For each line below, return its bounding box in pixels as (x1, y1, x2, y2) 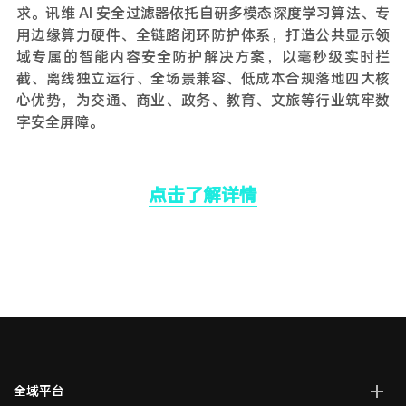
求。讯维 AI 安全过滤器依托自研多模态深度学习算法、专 (15, 3, 391, 22)
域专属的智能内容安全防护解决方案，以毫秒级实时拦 (15, 46, 391, 65)
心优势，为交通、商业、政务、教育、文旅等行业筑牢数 (15, 90, 391, 109)
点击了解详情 (149, 182, 257, 206)
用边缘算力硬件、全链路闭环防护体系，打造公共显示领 (15, 24, 391, 43)
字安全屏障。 (15, 111, 103, 130)
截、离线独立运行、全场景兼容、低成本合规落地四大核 (15, 68, 391, 87)
